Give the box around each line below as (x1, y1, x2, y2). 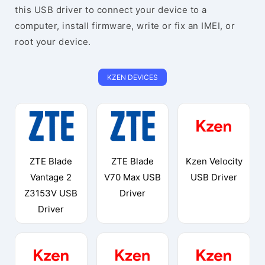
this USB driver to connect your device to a (15, 4, 207, 15)
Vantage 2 (30, 171, 72, 183)
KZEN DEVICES (106, 73, 158, 82)
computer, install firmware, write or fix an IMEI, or (15, 20, 235, 31)
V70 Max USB (104, 171, 161, 183)
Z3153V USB (24, 187, 78, 199)
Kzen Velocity (185, 155, 243, 167)
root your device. (15, 36, 91, 47)
